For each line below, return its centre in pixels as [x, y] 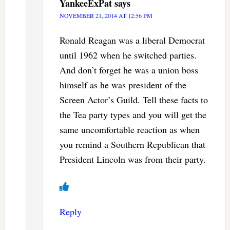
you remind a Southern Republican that [132, 144]
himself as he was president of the [123, 84]
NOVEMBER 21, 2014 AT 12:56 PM [106, 15]
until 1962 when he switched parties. [128, 55]
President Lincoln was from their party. [132, 159]
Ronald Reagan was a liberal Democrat [132, 40]
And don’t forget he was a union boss [129, 70]
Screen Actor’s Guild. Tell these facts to [133, 99]
